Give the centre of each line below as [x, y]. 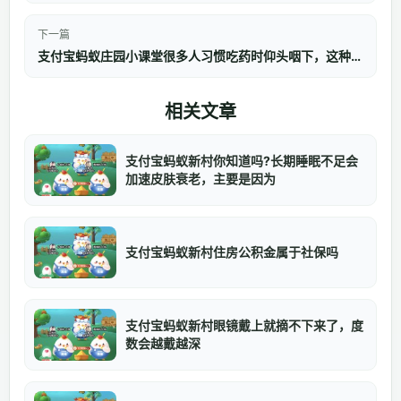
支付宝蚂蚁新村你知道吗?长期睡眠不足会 [242, 160]
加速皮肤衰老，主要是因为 [200, 178]
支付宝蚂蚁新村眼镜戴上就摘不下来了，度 [244, 325]
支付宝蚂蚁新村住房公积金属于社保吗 [232, 252]
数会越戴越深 [163, 343]
